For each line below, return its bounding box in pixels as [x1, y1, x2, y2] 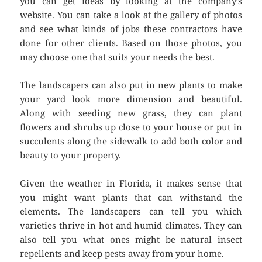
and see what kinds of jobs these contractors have [20, 23, 242, 35]
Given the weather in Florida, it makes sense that [20, 177, 242, 189]
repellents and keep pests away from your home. [20, 247, 225, 260]
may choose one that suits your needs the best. [20, 51, 215, 63]
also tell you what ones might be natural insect [20, 233, 242, 246]
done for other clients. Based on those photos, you [20, 37, 242, 49]
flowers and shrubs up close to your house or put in [20, 121, 242, 133]
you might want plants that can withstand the [20, 191, 242, 204]
